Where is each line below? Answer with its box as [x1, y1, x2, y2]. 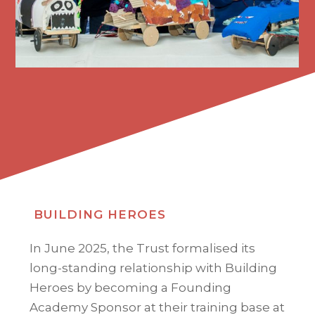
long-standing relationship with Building [30, 260, 278, 275]
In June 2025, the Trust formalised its [30, 240, 256, 255]
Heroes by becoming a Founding [30, 280, 232, 295]
